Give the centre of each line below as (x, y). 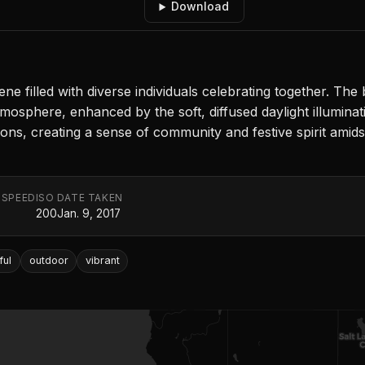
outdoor (48, 261)
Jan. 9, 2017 (88, 214)
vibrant (102, 261)
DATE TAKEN (90, 198)
